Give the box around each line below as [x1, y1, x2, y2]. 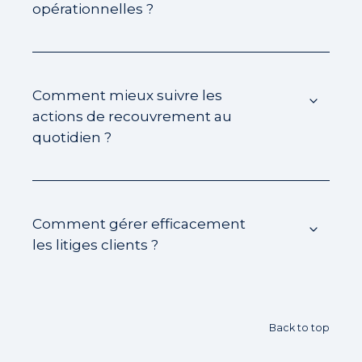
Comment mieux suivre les [32, 86, 222, 104]
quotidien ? [32, 128, 112, 146]
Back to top [269, 322, 330, 335]
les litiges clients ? [32, 236, 158, 254]
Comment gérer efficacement [32, 215, 246, 233]
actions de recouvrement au [32, 107, 232, 125]
